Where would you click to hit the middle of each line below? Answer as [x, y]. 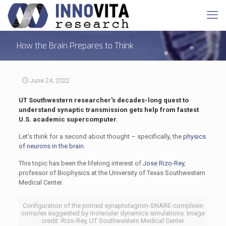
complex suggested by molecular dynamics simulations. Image [113, 213]
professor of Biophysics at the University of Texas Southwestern [112, 173]
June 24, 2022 [50, 80]
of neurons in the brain [51, 146]
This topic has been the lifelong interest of [80, 163]
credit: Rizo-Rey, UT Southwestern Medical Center [113, 221]
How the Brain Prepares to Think [75, 46]
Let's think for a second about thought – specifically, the [101, 136]
